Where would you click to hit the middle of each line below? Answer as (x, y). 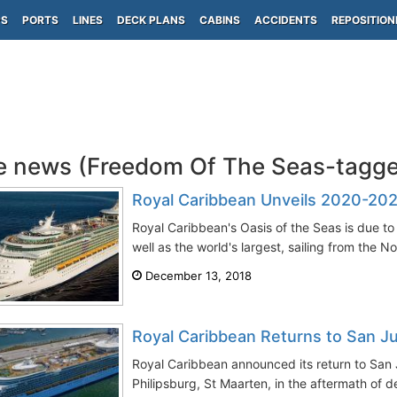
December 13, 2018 (197, 276)
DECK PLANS (151, 20)
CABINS (220, 20)
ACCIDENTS (286, 20)
